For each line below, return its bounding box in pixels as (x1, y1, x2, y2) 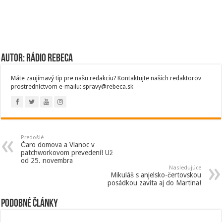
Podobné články (1, 198, 58, 210)
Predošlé (21, 134, 44, 141)
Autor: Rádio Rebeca (1, 53, 73, 65)
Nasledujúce (168, 165, 201, 171)
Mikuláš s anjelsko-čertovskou (110, 171, 201, 179)
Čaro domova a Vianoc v (21, 141, 95, 149)
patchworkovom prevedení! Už (21, 149, 113, 157)
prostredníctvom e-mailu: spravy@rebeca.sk (11, 83, 134, 91)
